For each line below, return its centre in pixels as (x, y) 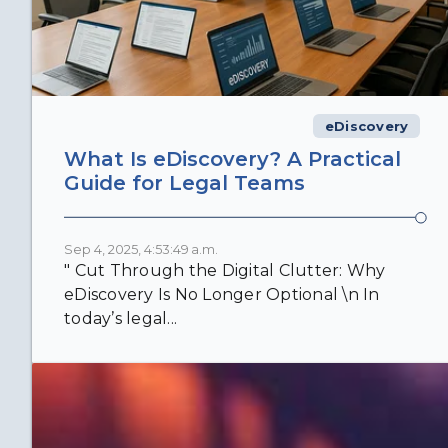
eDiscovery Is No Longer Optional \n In (222, 295)
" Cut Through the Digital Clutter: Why (225, 271)
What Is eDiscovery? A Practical (232, 159)
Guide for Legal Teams (184, 183)
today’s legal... (120, 319)
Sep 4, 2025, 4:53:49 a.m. (141, 250)
